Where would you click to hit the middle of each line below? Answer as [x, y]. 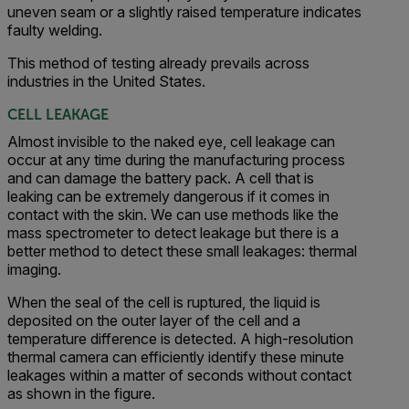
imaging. [34, 269]
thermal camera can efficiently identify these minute [176, 357]
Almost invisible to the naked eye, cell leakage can [171, 142]
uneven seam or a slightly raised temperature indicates [184, 12]
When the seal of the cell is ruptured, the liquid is [164, 302]
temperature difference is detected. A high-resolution [180, 339]
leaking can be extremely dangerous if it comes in [168, 196]
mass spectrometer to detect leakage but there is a [173, 233]
